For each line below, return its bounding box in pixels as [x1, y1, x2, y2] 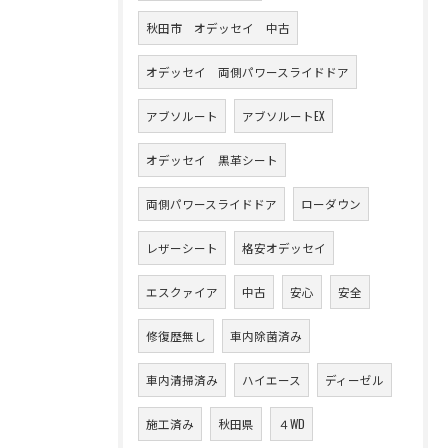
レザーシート [146, 238, 218, 256]
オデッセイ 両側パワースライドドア [146, 62, 349, 80]
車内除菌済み [230, 326, 302, 344]
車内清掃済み [146, 370, 218, 388]
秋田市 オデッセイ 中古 [146, 18, 290, 36]
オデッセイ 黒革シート [146, 150, 278, 168]
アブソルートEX [242, 106, 325, 124]
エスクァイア [146, 282, 218, 300]
